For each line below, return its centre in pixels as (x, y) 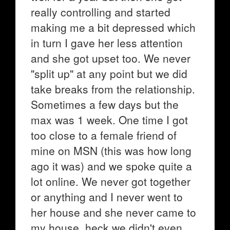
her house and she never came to (113, 212)
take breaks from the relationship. (113, 89)
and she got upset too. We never (111, 58)
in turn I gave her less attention (107, 43)
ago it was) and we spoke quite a (111, 166)
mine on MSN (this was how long (111, 150)
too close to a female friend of (104, 135)
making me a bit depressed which (113, 27)
